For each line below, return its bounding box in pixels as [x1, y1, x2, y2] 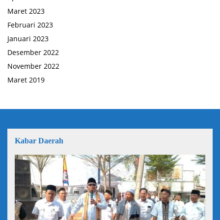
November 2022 [7, 61, 59, 71]
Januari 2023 [7, 33, 49, 43]
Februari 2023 [7, 20, 53, 29]
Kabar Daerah [15, 136, 63, 145]
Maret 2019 [7, 75, 45, 84]
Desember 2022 [7, 47, 59, 57]
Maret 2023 [7, 6, 45, 16]
